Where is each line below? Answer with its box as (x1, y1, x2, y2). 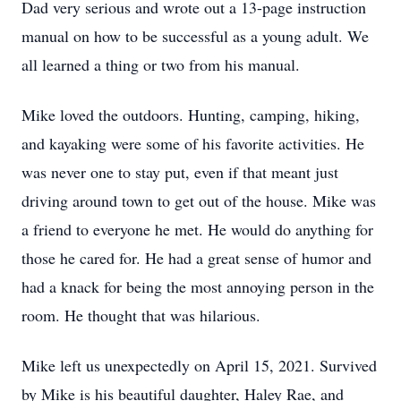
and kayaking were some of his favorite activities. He (21, 132, 364, 154)
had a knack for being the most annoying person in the (21, 276, 374, 297)
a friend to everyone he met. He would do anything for (21, 218, 373, 240)
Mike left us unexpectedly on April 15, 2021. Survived (21, 354, 377, 376)
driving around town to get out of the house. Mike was (21, 190, 376, 211)
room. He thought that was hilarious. (21, 304, 260, 326)
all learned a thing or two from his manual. (21, 54, 300, 75)
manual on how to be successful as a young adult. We (21, 25, 369, 47)
